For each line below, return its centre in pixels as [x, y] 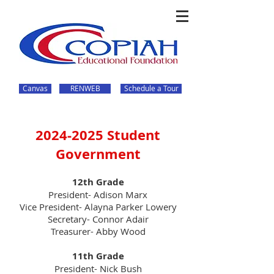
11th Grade [98, 256]
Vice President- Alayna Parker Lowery [98, 207]
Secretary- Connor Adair [98, 219]
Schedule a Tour [151, 88]
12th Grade [98, 182]
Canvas [35, 88]
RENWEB [85, 88]
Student [132, 135]
